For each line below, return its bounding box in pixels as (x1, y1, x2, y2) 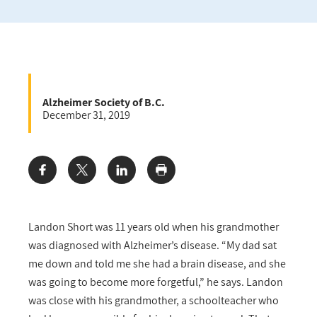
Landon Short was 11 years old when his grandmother (28, 219, 279, 235)
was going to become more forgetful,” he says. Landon (28, 275, 283, 290)
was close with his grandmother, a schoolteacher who (28, 293, 279, 309)
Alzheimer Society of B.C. (42, 95, 165, 110)
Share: (28, 168, 64, 185)
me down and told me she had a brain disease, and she (28, 256, 286, 272)
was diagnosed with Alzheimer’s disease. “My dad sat (28, 238, 277, 253)
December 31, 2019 (42, 108, 130, 123)
